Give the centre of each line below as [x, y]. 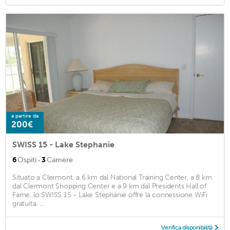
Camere [60, 160]
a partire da [25, 116]
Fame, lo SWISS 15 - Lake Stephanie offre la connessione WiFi [110, 195]
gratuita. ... [28, 203]
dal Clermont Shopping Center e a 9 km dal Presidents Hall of [109, 186]
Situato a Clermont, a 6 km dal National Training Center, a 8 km [112, 177]
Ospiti [27, 160]
